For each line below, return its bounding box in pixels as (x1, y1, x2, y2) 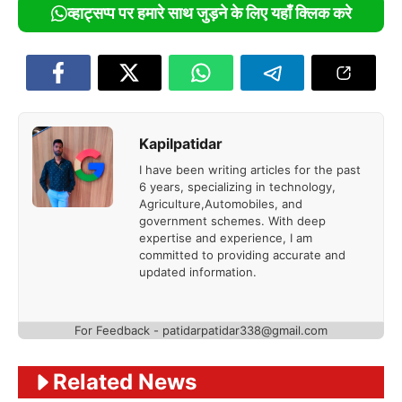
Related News (53, 368, 197, 395)
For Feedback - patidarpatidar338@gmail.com (74, 322, 328, 337)
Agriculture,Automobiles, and (138, 197, 302, 212)
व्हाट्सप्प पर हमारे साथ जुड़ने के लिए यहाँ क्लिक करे (66, 4, 352, 23)
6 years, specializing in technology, (138, 179, 336, 195)
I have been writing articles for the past (138, 162, 361, 178)
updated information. (138, 265, 257, 280)
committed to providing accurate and (138, 248, 345, 263)
